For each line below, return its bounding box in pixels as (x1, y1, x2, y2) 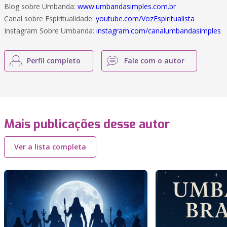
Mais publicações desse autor (4, 116, 170, 132)
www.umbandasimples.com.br (78, 2, 176, 11)
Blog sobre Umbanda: (4, 2, 78, 11)
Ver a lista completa (14, 142, 86, 152)
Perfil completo (27, 56, 81, 65)
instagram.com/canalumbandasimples (96, 26, 221, 35)
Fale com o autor (124, 56, 184, 65)
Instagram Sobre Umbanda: (4, 26, 96, 35)
